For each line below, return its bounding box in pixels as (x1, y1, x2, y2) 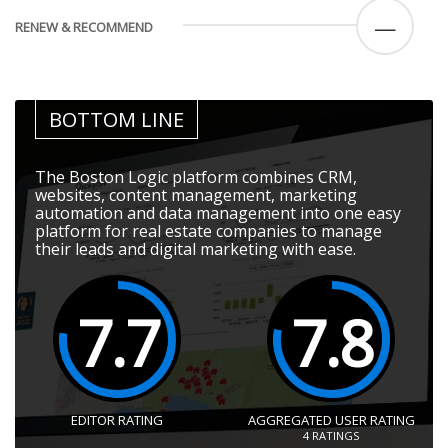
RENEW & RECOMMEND (15, 18, 153, 37)
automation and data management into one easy (35, 202, 401, 225)
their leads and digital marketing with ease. (35, 238, 356, 261)
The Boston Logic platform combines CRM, (35, 166, 357, 189)
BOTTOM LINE (49, 106, 184, 134)
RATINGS (309, 428, 359, 444)
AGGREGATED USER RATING (247, 411, 415, 430)
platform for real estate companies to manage (35, 220, 382, 243)
